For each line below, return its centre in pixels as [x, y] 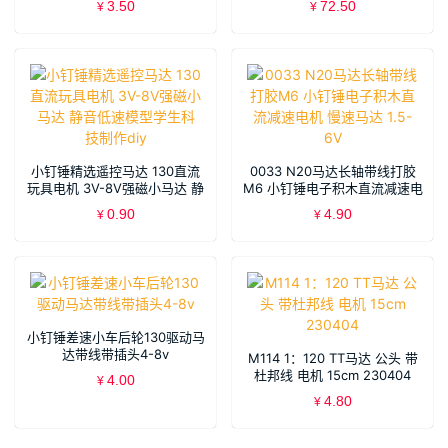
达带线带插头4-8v [115, 354]
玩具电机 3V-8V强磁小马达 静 [115, 188]
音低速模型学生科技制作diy [115, 205]
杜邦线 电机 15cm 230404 [332, 375]
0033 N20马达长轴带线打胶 [332, 171]
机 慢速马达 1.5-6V [332, 205]
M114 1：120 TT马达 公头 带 [332, 358]
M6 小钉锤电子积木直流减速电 [332, 188]
